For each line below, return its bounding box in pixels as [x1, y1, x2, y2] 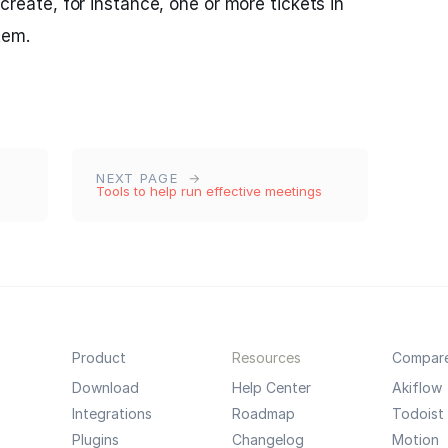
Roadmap [231, 405, 295, 422]
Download [71, 379, 139, 396]
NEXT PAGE [96, 170, 184, 186]
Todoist [391, 405, 444, 422]
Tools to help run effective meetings [96, 183, 323, 199]
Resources [231, 349, 301, 366]
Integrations [71, 405, 152, 422]
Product [71, 349, 126, 366]
